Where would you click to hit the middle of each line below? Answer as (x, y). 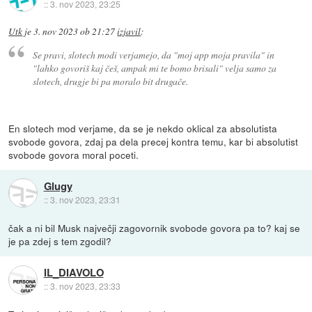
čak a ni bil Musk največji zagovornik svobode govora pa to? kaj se (155, 227)
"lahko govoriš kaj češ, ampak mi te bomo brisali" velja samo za (154, 68)
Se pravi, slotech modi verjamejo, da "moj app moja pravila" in (153, 54)
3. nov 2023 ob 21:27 (75, 32)
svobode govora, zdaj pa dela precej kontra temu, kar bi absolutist (154, 141)
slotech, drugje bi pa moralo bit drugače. (110, 81)
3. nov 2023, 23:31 (85, 200)
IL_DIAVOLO (73, 273)
